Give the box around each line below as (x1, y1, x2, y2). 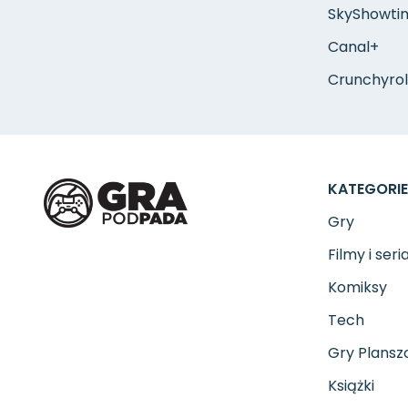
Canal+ (328, 36, 379, 57)
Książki (328, 375, 374, 396)
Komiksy (328, 277, 387, 298)
